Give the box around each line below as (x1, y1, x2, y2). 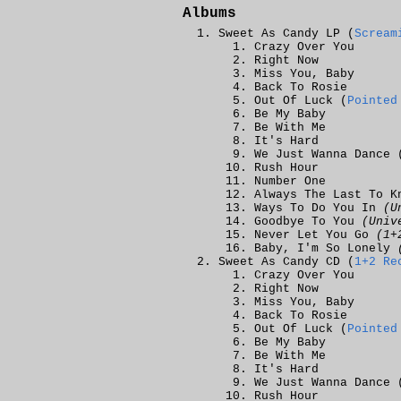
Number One (254, 175, 326, 188)
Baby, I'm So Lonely (254, 242, 397, 255)
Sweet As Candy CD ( (218, 255, 354, 269)
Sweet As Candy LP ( (218, 27, 354, 40)
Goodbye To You (254, 215, 362, 228)
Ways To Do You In (254, 201, 383, 215)
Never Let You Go (254, 228, 376, 242)
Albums (183, 5, 236, 21)
